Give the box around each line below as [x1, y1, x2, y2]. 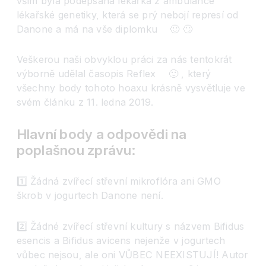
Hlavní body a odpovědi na [16, 125, 187, 142]
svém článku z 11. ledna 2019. [16, 96, 154, 109]
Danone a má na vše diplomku [16, 23, 161, 35]
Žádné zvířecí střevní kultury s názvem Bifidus [30, 220, 245, 232]
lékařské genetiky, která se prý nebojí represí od [16, 8, 239, 21]
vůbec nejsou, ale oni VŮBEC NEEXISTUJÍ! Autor [16, 249, 248, 261]
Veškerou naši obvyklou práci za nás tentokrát [16, 53, 232, 66]
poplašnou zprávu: [16, 141, 135, 158]
